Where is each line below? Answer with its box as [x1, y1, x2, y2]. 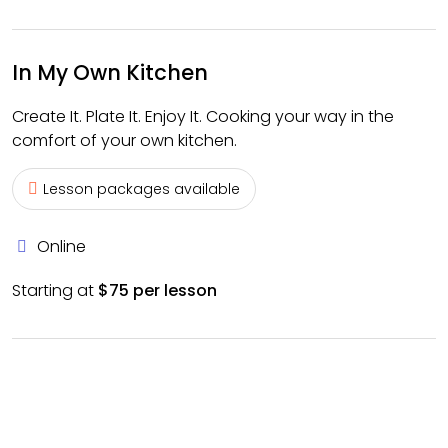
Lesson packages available [43, 179, 240, 199]
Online [37, 235, 86, 258]
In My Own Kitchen [12, 58, 208, 87]
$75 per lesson [98, 279, 217, 302]
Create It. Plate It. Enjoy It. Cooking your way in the [12, 105, 394, 128]
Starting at [12, 279, 98, 302]
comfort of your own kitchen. [12, 129, 237, 152]
